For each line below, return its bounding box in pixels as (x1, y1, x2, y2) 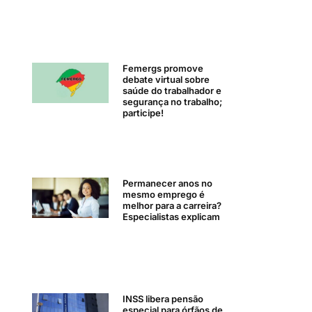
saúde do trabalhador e (123, 85, 222, 97)
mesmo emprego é (123, 189, 205, 201)
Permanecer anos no (123, 178, 213, 189)
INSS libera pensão (123, 292, 204, 304)
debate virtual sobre (123, 74, 210, 86)
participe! (123, 107, 164, 119)
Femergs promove (123, 63, 204, 75)
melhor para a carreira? (123, 200, 222, 212)
